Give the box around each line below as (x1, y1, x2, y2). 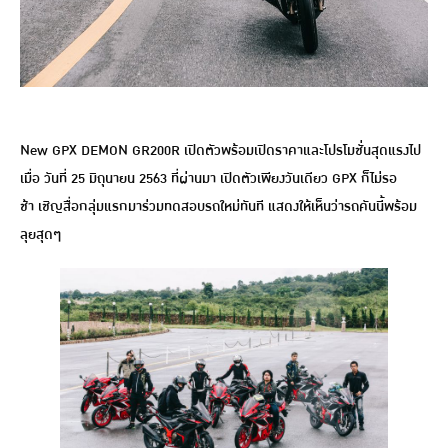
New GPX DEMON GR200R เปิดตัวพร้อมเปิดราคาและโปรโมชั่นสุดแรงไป (20, 138, 421, 162)
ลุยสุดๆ (20, 222, 61, 246)
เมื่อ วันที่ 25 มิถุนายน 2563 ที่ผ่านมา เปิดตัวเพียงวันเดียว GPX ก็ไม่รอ (20, 166, 397, 190)
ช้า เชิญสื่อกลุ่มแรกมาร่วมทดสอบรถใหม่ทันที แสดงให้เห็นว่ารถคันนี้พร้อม (20, 194, 417, 218)
